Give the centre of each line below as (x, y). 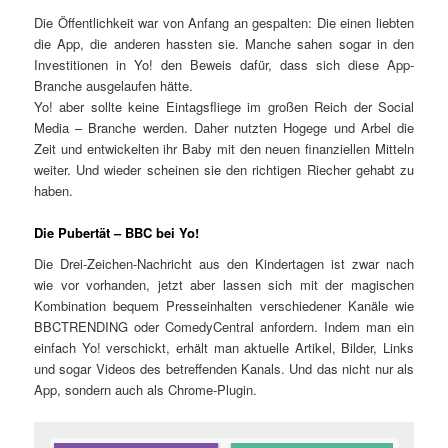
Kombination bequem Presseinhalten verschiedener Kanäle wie (224, 306)
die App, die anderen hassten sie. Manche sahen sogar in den (224, 43)
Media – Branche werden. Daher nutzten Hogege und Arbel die (224, 127)
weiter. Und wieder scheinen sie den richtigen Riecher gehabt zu (224, 169)
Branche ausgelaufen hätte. (114, 85)
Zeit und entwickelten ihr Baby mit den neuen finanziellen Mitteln (224, 148)
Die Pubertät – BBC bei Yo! (117, 232)
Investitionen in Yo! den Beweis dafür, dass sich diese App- (224, 64)
